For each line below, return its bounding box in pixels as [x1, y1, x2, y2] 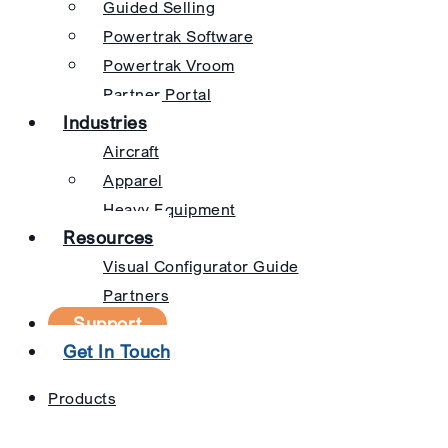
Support [73, 312, 142, 334]
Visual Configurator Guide [103, 256, 299, 276]
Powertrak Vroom [103, 55, 235, 75]
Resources [63, 226, 154, 248]
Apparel [103, 170, 163, 190]
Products [48, 388, 116, 408]
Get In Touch [63, 340, 170, 362]
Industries [63, 111, 147, 133]
